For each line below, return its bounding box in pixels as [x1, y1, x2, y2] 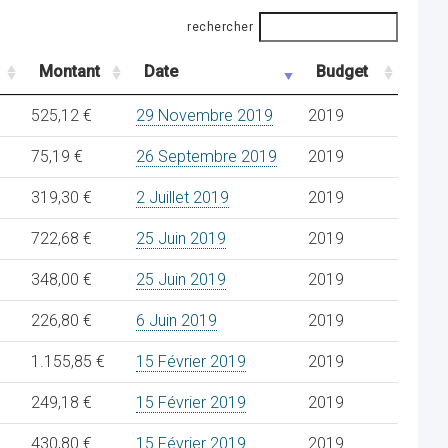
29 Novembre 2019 [136, 106, 273, 125]
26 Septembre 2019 [136, 147, 277, 166]
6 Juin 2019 [136, 311, 217, 330]
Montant [39, 62, 100, 81]
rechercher [187, 20, 253, 34]
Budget [316, 62, 368, 81]
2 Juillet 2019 [136, 188, 229, 207]
